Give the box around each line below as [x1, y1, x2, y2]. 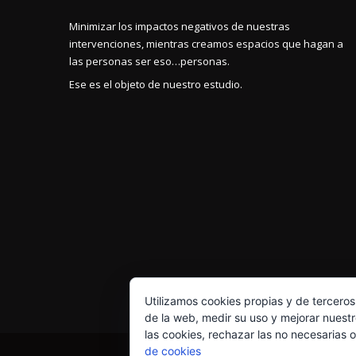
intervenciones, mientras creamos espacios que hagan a [69, 36, 343, 51]
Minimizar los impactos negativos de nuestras [69, 18, 290, 33]
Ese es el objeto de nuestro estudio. [69, 76, 242, 91]
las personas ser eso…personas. [69, 53, 230, 68]
